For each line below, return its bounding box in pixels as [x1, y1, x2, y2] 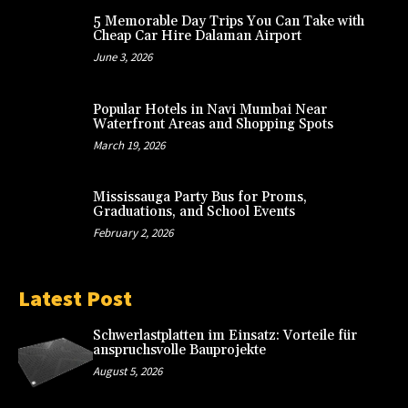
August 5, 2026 [92, 362, 162, 379]
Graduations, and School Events [92, 203, 295, 221]
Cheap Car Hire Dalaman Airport [92, 27, 301, 46]
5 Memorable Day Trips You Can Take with [92, 13, 364, 31]
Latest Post [18, 283, 132, 312]
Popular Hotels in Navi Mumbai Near [92, 100, 327, 118]
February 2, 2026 [92, 225, 173, 241]
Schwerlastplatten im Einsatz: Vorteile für [92, 326, 357, 344]
